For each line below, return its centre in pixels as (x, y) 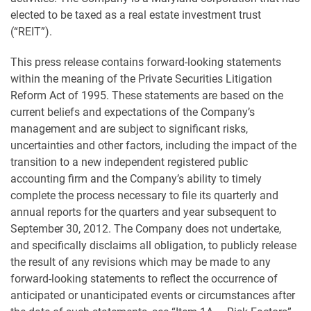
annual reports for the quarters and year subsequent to (143, 212)
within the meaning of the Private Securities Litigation (141, 79)
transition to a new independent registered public (129, 162)
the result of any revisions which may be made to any (141, 262)
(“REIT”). (31, 32)
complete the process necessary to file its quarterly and (144, 195)
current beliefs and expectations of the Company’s (133, 112)
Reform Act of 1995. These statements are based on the (147, 95)
